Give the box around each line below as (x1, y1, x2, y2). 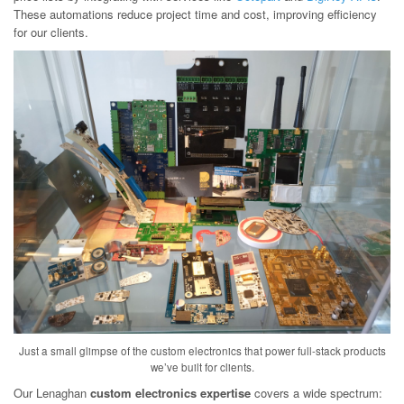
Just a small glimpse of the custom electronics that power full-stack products (18, 343, 386, 358)
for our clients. (14, 23, 88, 41)
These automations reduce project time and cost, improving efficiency (14, 5, 377, 23)
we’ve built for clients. (150, 359, 254, 374)
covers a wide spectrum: (251, 383, 382, 401)
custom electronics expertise (90, 383, 251, 401)
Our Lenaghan (14, 383, 90, 401)
